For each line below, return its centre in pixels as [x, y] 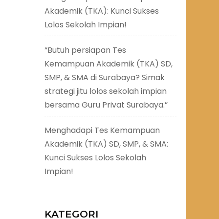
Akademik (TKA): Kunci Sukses [102, 11]
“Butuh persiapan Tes [85, 50]
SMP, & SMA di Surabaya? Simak [105, 77]
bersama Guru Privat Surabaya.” [106, 105]
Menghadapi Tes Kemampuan [102, 130]
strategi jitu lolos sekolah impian [106, 91]
